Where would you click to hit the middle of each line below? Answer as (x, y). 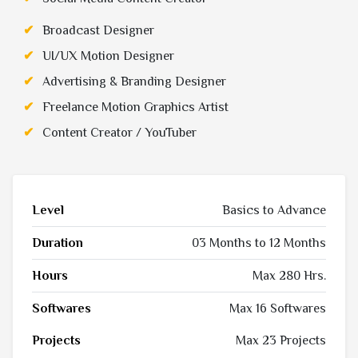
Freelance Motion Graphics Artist (135, 107)
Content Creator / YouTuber (119, 133)
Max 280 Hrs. (289, 276)
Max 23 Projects (281, 341)
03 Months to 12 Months (259, 243)
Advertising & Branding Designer (134, 82)
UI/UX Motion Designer (108, 56)
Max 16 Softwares (278, 309)
